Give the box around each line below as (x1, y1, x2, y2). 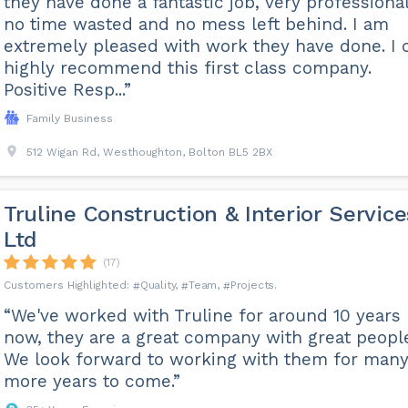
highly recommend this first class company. (3, 57, 372, 78)
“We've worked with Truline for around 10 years (3, 305, 401, 326)
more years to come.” (3, 371, 180, 392)
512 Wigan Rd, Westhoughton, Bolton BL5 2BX (25, 146, 272, 158)
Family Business (25, 112, 113, 125)
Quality (139, 279, 176, 291)
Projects (229, 279, 275, 291)
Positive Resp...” (3, 79, 131, 100)
